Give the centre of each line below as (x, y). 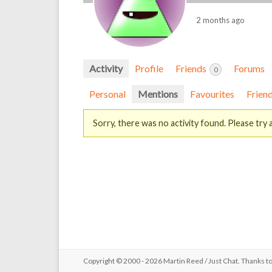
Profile (149, 68)
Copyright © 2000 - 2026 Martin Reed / (146, 261)
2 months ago (220, 20)
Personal (107, 93)
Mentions (158, 93)
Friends (192, 68)
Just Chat (223, 261)
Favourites (212, 93)
